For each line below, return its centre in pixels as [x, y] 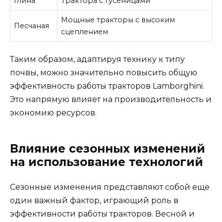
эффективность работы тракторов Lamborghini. [107, 86]
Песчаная [32, 26]
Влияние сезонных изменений [108, 148]
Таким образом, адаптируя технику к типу [97, 59]
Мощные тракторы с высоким [118, 20]
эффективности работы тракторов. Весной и [102, 214]
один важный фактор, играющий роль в [94, 200]
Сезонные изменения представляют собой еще [110, 187]
